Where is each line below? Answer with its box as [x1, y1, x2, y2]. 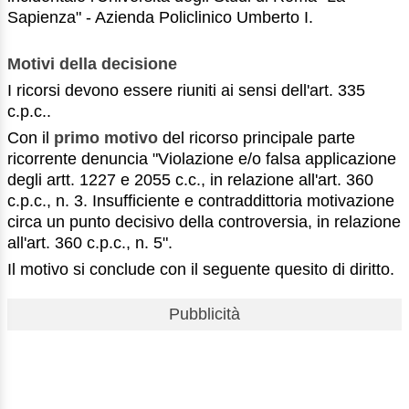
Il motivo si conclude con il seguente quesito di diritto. [7, 259, 394, 278]
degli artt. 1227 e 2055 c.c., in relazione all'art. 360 [7, 170, 373, 189]
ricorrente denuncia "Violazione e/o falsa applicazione [7, 149, 396, 168]
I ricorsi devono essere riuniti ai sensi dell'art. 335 [7, 81, 365, 100]
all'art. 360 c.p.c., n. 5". [7, 233, 173, 252]
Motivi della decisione [7, 55, 177, 74]
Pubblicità [169, 304, 240, 323]
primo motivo [54, 128, 158, 147]
